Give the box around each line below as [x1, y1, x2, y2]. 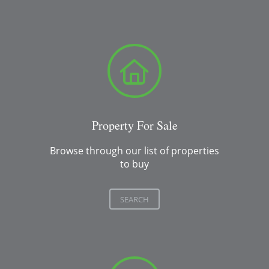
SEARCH [120, 193, 149, 205]
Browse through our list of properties [50, 144, 219, 157]
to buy [120, 157, 149, 171]
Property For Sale [91, 116, 178, 133]
